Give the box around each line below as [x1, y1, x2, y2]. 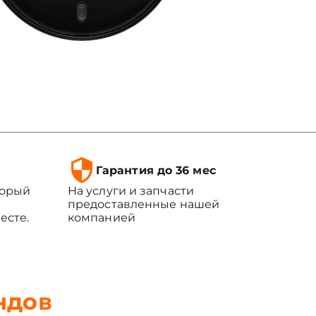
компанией [67, 211, 135, 224]
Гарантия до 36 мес [95, 163, 216, 177]
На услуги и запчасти [67, 184, 194, 197]
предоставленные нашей [67, 197, 220, 211]
